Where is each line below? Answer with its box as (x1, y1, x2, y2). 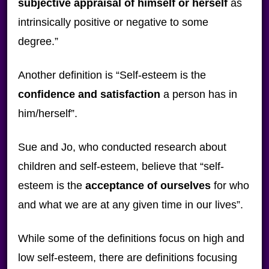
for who (210, 180, 249, 192)
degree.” (17, 35, 58, 47)
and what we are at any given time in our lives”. (17, 199, 243, 211)
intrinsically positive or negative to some (17, 16, 208, 28)
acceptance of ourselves (85, 180, 211, 192)
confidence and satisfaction (17, 88, 160, 100)
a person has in (160, 88, 237, 100)
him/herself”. (17, 107, 77, 119)
